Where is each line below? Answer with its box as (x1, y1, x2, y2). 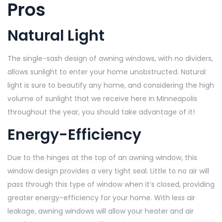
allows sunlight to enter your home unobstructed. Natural (7, 66, 206, 77)
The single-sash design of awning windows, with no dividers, (7, 53, 213, 63)
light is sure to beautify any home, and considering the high (7, 80, 214, 90)
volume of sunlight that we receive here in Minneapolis (7, 93, 197, 104)
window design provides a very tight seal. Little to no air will (7, 166, 209, 176)
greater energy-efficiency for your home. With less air (7, 192, 195, 203)
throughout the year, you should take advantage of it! (7, 107, 195, 117)
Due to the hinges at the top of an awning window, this (7, 152, 197, 163)
